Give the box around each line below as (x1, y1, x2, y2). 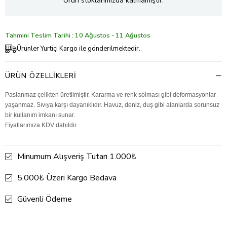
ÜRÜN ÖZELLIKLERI (5, 70, 77, 81)
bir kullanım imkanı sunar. (5, 111, 75, 119)
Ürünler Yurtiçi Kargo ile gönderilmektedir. (17, 44, 140, 53)
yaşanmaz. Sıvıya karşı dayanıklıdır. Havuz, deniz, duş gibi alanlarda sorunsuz (5, 101, 219, 108)
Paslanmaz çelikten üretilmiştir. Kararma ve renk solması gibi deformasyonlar (5, 91, 216, 98)
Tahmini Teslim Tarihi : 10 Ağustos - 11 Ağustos (5, 30, 150, 40)
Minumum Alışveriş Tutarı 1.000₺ (17, 150, 136, 162)
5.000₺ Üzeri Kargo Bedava (17, 172, 117, 183)
